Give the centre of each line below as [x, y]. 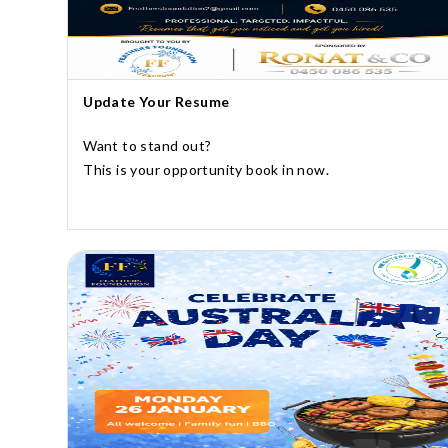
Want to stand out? [147, 145]
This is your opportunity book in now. [206, 169]
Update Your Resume [156, 101]
